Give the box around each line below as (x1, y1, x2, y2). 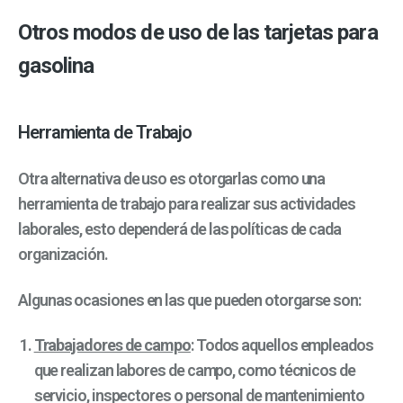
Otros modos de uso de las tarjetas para (18, 20, 378, 46)
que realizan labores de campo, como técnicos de (33, 361, 355, 381)
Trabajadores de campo (33, 336, 191, 355)
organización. (18, 245, 108, 264)
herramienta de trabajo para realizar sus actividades (18, 194, 355, 214)
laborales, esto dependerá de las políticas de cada (18, 219, 342, 239)
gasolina (18, 53, 94, 79)
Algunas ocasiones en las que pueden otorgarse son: (18, 290, 361, 309)
